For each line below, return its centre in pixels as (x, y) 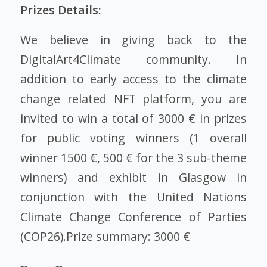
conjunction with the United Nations (133, 197)
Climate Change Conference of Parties (133, 216)
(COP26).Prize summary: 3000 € (105, 236)
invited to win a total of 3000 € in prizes (133, 118)
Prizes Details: (62, 10)
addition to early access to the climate (133, 79)
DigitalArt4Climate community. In (133, 59)
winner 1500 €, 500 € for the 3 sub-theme (133, 157)
